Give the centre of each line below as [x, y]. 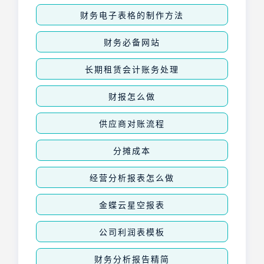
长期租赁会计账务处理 [132, 69]
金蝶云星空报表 [132, 204]
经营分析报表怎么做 [132, 177]
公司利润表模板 [132, 231]
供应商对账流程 [132, 123]
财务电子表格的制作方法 [132, 14]
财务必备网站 [132, 42]
